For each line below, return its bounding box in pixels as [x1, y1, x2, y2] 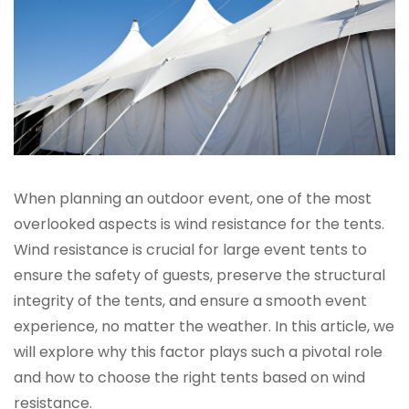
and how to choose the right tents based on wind [14, 367, 365, 389]
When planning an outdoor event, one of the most [14, 188, 372, 210]
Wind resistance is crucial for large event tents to [14, 239, 367, 261]
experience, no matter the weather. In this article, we [14, 316, 394, 338]
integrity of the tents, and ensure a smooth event [14, 290, 367, 312]
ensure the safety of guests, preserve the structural [14, 265, 385, 287]
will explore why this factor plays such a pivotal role [14, 341, 383, 363]
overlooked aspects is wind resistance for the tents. [14, 214, 384, 236]
